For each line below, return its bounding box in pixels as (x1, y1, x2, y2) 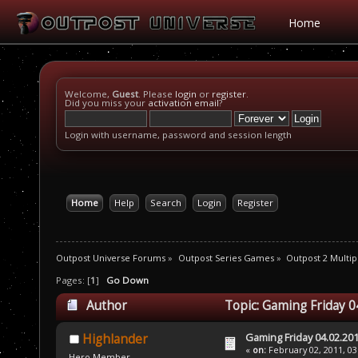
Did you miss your (65, 97, 148, 109)
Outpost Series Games (177, 251, 274, 264)
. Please (138, 88, 175, 100)
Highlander (82, 331, 148, 348)
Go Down (106, 274, 149, 287)
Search (149, 197, 181, 209)
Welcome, (65, 88, 112, 100)
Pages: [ (56, 274, 90, 287)
